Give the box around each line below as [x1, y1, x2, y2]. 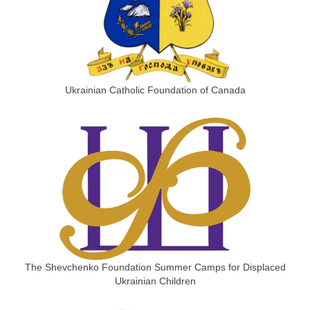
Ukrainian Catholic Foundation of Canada [64, 84, 246, 95]
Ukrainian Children [114, 275, 196, 287]
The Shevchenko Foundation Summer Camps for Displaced [24, 262, 286, 273]
